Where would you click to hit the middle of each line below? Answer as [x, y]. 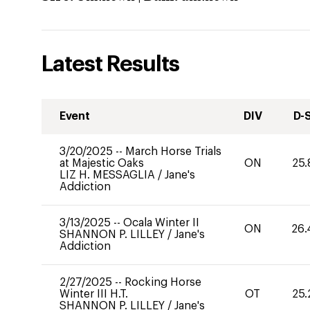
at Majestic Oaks [102, 163]
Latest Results [110, 64]
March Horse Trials [173, 152]
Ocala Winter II [161, 223]
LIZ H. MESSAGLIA [109, 175]
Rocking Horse [163, 282]
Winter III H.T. [94, 294]
